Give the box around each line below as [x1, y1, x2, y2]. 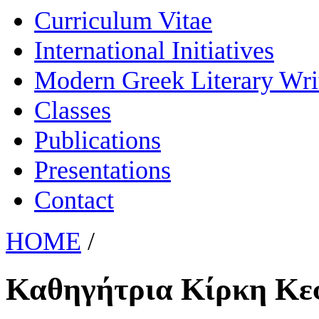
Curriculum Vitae [34, 6, 212, 35]
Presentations [34, 155, 171, 184]
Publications [34, 125, 161, 155]
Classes [34, 95, 111, 125]
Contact [34, 185, 114, 214]
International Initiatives [34, 36, 274, 65]
